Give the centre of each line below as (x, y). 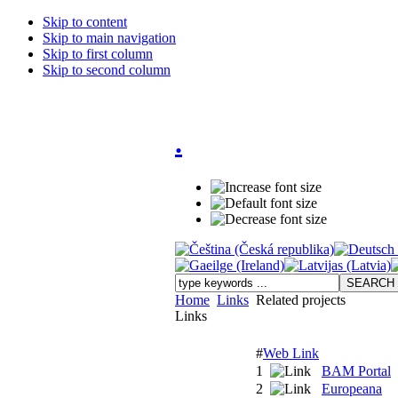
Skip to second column (107, 70)
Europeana (352, 388)
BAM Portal (356, 370)
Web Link (291, 353)
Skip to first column (98, 54)
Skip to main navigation (109, 38)
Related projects (299, 299)
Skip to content (85, 22)
